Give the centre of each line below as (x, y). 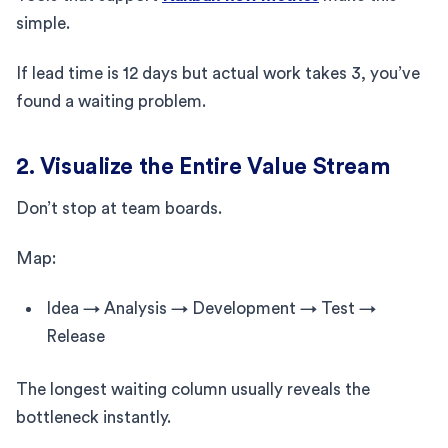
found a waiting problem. (111, 101)
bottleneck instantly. (93, 417)
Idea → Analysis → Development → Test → (211, 308)
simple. (43, 23)
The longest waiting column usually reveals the (193, 389)
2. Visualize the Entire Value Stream (203, 166)
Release (75, 336)
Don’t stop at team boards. (119, 208)
